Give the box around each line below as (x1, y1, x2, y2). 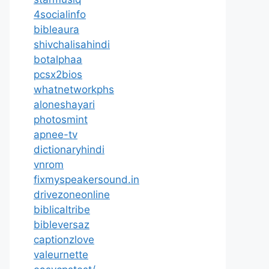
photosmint (34, 113, 88, 125)
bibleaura (34, 23, 79, 35)
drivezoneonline (34, 189, 110, 201)
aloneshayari (34, 98, 95, 110)
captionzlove (34, 234, 94, 246)
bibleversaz (34, 219, 89, 231)
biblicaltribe (34, 204, 90, 216)
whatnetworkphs (34, 83, 114, 95)
